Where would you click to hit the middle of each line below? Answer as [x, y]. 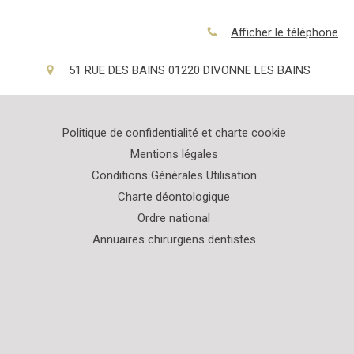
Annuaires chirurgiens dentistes [174, 240]
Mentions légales [174, 154]
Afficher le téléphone [284, 32]
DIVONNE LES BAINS [256, 71]
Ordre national [174, 218]
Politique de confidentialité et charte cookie [174, 133]
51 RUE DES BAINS [117, 71]
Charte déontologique [174, 197]
